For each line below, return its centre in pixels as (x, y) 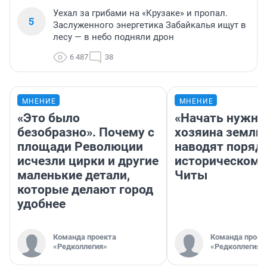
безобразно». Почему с (86, 132)
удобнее (41, 204)
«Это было (49, 118)
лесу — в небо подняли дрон (114, 37)
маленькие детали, (74, 175)
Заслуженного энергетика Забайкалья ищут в (150, 25)
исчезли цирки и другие (88, 161)
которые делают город (85, 189)
